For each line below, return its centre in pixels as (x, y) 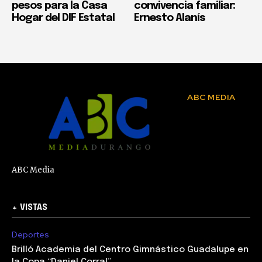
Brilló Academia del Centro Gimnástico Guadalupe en (130, 249)
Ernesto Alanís (170, 18)
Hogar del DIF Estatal (63, 18)
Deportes (30, 234)
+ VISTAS (30, 207)
